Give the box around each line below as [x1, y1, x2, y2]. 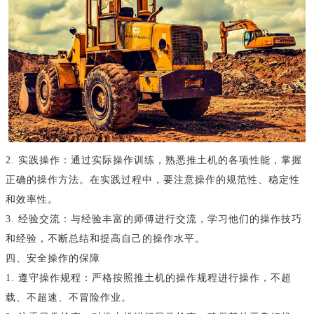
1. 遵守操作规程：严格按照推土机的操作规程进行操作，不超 [6, 273, 292, 284]
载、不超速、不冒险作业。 [6, 292, 132, 303]
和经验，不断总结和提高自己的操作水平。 [6, 233, 205, 245]
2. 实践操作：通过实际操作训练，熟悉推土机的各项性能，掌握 [6, 155, 302, 166]
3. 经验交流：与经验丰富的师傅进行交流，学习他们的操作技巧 [6, 214, 302, 225]
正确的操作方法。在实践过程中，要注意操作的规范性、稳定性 [6, 175, 300, 186]
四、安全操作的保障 [6, 253, 100, 264]
